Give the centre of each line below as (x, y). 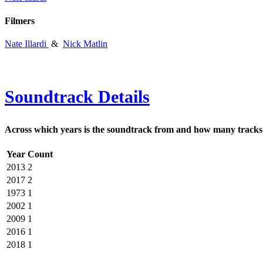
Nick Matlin (85, 43)
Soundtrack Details (77, 96)
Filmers (20, 21)
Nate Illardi (26, 43)
